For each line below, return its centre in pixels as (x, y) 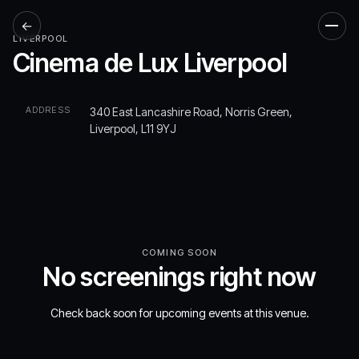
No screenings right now (179, 277)
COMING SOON (179, 252)
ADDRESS (48, 110)
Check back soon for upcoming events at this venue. (179, 313)
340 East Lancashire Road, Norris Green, (191, 112)
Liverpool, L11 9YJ (133, 129)
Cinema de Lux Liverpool (150, 63)
